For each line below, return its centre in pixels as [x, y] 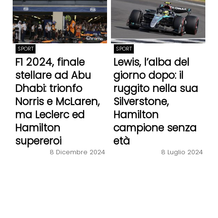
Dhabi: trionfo [48, 88]
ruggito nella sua [155, 88]
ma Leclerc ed [50, 114]
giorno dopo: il [148, 75]
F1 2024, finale [50, 62]
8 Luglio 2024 [182, 152]
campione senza [155, 127]
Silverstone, [141, 101]
